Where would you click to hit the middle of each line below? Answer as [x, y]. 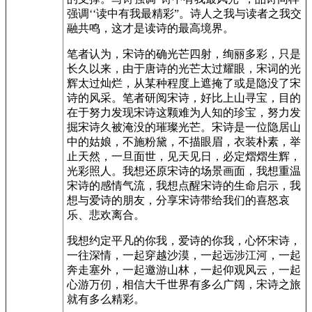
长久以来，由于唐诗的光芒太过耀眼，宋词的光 [184, 69]
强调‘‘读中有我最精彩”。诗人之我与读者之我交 [184, 14]
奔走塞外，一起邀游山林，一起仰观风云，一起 [184, 270]
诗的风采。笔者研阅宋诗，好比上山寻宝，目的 [184, 98]
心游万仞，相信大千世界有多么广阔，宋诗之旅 [184, 284]
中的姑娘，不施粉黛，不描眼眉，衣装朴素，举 [184, 142]
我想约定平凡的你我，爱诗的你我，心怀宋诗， [184, 241]
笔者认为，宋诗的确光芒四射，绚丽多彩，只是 [184, 54]
